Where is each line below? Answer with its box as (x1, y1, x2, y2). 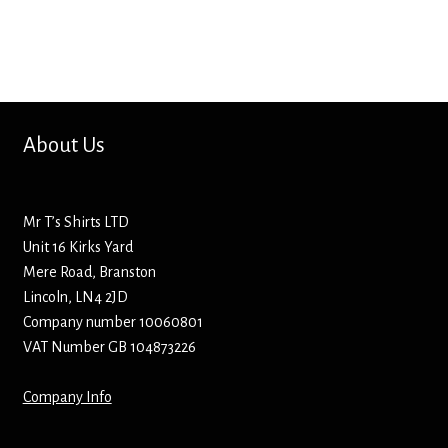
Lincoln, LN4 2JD (22, 289, 128, 306)
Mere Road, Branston (22, 264, 156, 281)
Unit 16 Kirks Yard (22, 239, 133, 256)
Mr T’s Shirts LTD (22, 214, 129, 231)
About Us (22, 134, 105, 158)
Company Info (22, 389, 112, 406)
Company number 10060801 (22, 314, 203, 331)
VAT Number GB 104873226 (22, 339, 196, 356)
